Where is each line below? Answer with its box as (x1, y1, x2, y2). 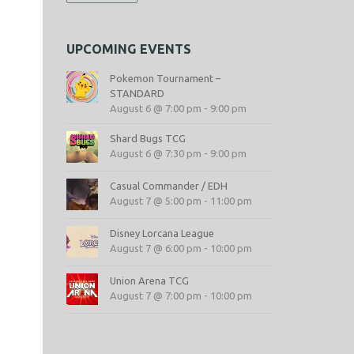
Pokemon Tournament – (109, 72, 220, 84)
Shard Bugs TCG (109, 132, 186, 144)
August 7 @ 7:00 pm (109, 289, 201, 301)
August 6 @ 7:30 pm (109, 147, 201, 159)
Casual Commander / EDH (109, 179, 228, 191)
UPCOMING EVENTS (66, 41, 191, 56)
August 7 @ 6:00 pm (109, 242, 201, 254)
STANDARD (109, 87, 164, 99)
